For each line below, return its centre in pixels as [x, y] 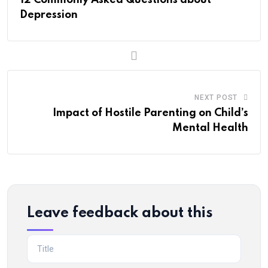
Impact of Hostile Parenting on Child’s [150, 113]
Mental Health [210, 128]
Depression [49, 15]
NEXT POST [216, 97]
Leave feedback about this [120, 213]
